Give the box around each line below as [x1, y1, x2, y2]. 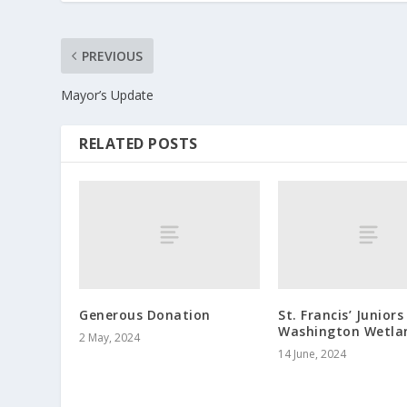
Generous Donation [79, 306, 211, 324]
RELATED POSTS [79, 133, 198, 154]
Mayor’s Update [61, 85, 154, 104]
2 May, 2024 [79, 330, 141, 346]
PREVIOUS [82, 46, 144, 65]
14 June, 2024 [278, 346, 346, 362]
